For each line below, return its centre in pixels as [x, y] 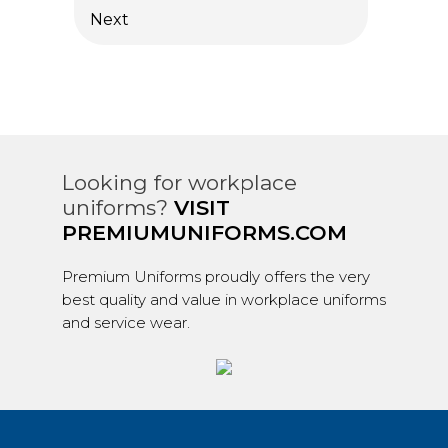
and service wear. [125, 322]
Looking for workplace [179, 182]
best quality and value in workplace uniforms [223, 299]
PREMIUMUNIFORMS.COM [204, 232]
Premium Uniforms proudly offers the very [215, 276]
